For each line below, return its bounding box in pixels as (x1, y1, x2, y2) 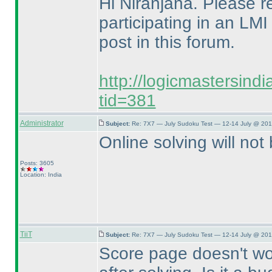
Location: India (19, 171, 62, 178)
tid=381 (98, 91, 156, 110)
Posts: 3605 (19, 160, 54, 166)
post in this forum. (98, 33, 235, 52)
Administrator (19, 119, 64, 127)
